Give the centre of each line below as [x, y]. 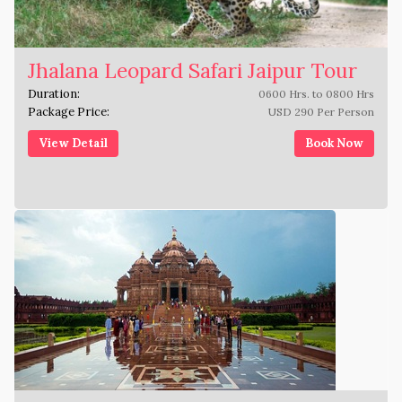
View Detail [73, 144]
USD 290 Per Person [321, 112]
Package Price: [69, 112]
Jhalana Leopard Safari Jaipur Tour [192, 71]
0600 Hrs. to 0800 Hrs [316, 94]
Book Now [334, 144]
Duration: [54, 94]
